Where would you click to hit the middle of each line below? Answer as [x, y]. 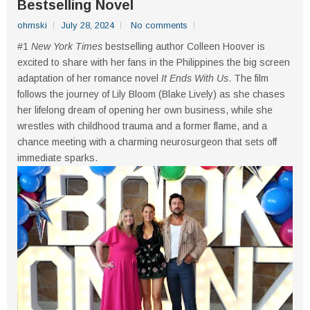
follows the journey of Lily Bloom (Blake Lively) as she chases [151, 94]
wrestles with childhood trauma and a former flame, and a [142, 126]
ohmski [32, 25]
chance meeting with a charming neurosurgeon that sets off [147, 142]
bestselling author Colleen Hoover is [184, 46]
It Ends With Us [195, 78]
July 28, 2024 [88, 25]
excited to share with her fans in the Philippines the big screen [154, 62]
